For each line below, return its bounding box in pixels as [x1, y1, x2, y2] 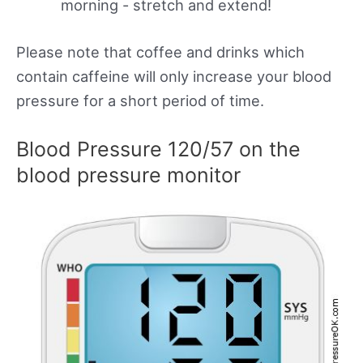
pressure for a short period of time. [16, 91, 264, 109]
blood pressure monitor [16, 162, 241, 187]
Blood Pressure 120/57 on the [16, 136, 301, 161]
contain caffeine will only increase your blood [16, 66, 331, 85]
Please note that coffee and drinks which [16, 42, 305, 61]
